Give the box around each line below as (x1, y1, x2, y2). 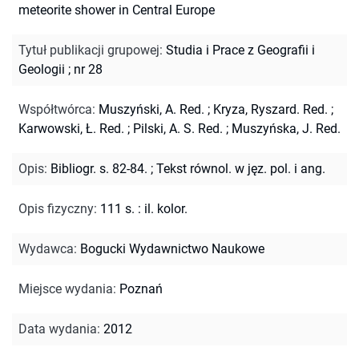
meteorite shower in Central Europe (18, 2, 215, 18)
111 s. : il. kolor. (100, 200, 188, 216)
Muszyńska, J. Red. (232, 120, 341, 136)
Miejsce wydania (18, 280, 113, 296)
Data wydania (18, 321, 97, 337)
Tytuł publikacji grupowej (18, 42, 159, 58)
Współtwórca (18, 101, 92, 117)
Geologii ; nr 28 (18, 61, 103, 77)
